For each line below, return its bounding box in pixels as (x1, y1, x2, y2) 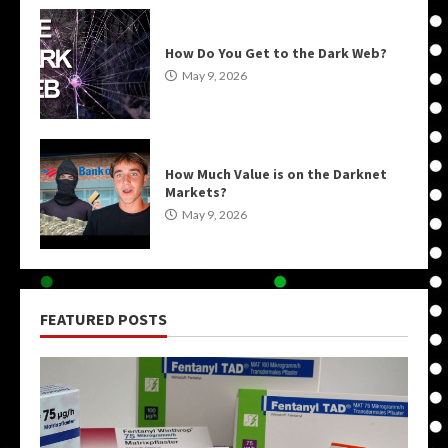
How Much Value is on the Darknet (165, 164, 387, 183)
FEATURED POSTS (40, 309, 167, 329)
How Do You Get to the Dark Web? (165, 43, 387, 62)
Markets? (165, 182, 227, 201)
